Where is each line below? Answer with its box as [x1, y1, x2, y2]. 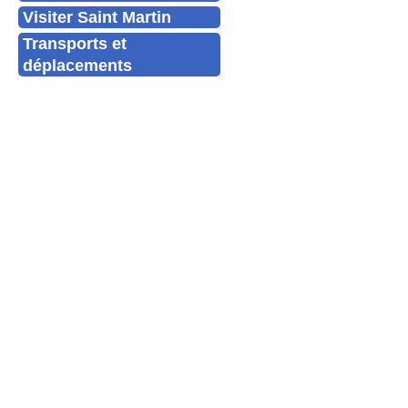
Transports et [23, 34, 127, 53]
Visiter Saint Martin [23, 7, 171, 26]
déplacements [23, 56, 132, 75]
